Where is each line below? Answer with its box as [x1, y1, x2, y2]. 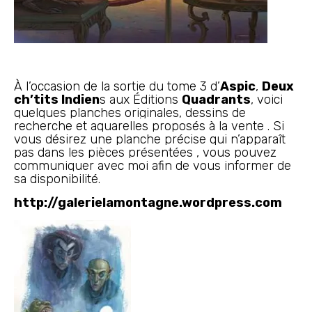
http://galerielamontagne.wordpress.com [14, 195, 282, 210]
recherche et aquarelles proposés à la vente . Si [14, 118, 284, 134]
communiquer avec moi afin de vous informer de [14, 158, 291, 173]
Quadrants [182, 92, 251, 107]
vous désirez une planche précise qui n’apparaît [14, 132, 286, 147]
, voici [251, 92, 283, 107]
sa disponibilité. [14, 171, 100, 187]
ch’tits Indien [14, 92, 100, 107]
